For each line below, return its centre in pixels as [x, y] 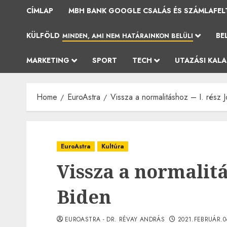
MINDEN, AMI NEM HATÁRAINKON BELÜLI [128, 36]
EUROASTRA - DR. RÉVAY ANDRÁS [115, 219]
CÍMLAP [40, 11]
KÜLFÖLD [43, 35]
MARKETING [48, 60]
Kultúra [113, 146]
